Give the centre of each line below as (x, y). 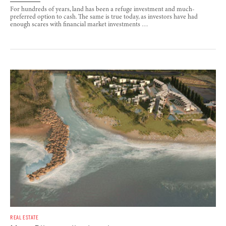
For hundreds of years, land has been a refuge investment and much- (102, 10)
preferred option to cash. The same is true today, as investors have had (104, 17)
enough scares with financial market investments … (79, 25)
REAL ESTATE (24, 217)
